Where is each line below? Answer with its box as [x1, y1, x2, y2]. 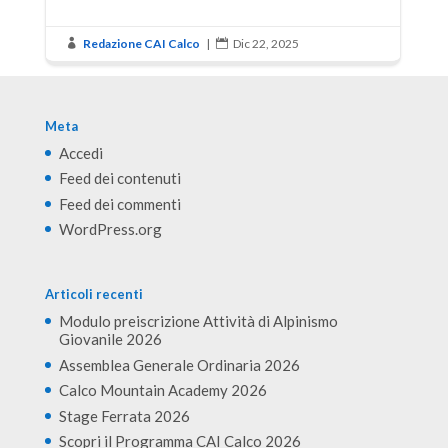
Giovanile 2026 [58, 330, 162, 349]
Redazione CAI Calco [82, 35, 200, 51]
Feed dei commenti [58, 194, 181, 213]
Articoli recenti [44, 286, 143, 303]
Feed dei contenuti [58, 169, 181, 188]
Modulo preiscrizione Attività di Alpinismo [58, 312, 338, 331]
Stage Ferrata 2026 [58, 406, 190, 425]
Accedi [58, 143, 103, 162]
